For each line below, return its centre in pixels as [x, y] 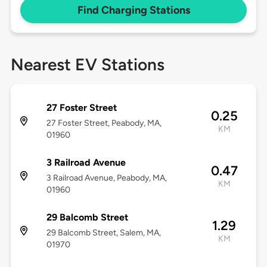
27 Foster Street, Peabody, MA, [104, 123]
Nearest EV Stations [87, 65]
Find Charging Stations [133, 10]
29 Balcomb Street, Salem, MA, [103, 233]
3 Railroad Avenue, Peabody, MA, [106, 178]
